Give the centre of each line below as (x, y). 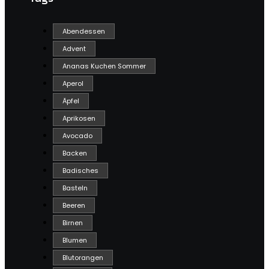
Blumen (75, 240)
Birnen (73, 223)
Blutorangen (83, 258)
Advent (74, 49)
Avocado (77, 136)
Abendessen (84, 32)
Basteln (75, 188)
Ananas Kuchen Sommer (104, 66)
